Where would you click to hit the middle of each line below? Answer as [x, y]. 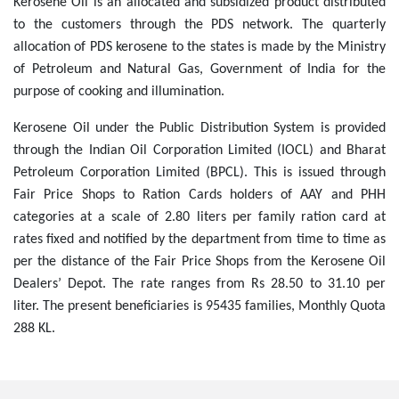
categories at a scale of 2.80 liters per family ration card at [199, 218]
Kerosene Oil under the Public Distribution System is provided [199, 129]
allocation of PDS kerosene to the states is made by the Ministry [199, 48]
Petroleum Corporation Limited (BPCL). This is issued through [199, 173]
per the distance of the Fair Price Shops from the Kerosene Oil [199, 262]
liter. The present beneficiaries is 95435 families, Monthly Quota [199, 307]
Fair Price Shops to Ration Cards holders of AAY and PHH [199, 195]
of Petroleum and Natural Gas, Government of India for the [199, 70]
